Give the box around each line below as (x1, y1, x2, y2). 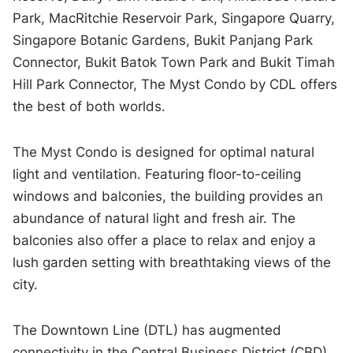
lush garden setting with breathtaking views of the (13, 255, 332, 271)
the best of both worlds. (13, 98, 166, 115)
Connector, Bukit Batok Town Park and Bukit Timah (13, 54, 336, 71)
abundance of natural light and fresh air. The (13, 210, 296, 227)
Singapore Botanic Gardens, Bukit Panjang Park (13, 32, 314, 49)
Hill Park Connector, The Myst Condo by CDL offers (13, 76, 338, 93)
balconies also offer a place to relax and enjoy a (13, 232, 317, 249)
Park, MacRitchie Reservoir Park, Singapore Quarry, (13, 10, 336, 27)
